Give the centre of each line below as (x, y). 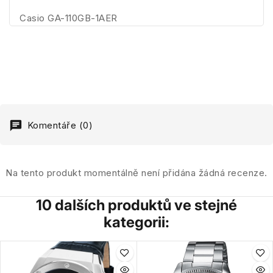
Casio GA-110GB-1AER (69, 18)
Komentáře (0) (58, 125)
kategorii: (136, 222)
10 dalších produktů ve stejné (136, 205)
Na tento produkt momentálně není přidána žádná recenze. (136, 172)
